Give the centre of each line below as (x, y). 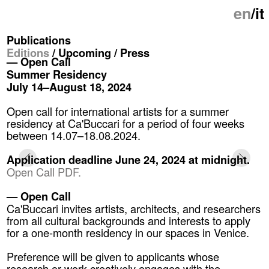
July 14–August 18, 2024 (69, 86)
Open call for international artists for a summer (118, 111)
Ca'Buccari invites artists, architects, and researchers (134, 208)
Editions (28, 53)
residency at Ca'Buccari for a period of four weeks (126, 123)
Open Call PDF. (44, 171)
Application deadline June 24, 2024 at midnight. (128, 159)
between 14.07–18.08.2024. (75, 135)
